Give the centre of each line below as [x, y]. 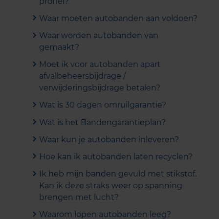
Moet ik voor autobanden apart [100, 65]
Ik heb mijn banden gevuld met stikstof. [118, 174]
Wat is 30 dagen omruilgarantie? [103, 105]
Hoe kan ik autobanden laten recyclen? [116, 156]
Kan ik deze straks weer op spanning [111, 186]
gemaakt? [59, 47]
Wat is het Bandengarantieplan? [102, 122]
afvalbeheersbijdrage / [82, 76]
